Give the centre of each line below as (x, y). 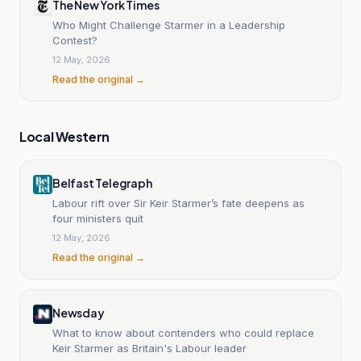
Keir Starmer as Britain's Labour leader (149, 348)
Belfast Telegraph (102, 183)
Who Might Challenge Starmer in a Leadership (169, 25)
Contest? (75, 40)
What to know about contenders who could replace (183, 332)
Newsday (79, 312)
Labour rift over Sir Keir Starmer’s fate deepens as (178, 203)
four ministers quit (98, 218)
